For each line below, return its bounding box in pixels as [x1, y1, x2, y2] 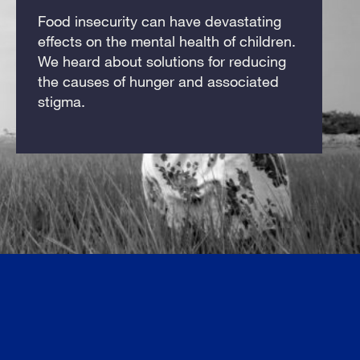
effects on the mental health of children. [37, 31, 296, 50]
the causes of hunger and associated [37, 72, 279, 90]
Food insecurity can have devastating [37, 11, 281, 30]
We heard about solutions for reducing [37, 51, 286, 70]
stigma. [37, 92, 85, 110]
